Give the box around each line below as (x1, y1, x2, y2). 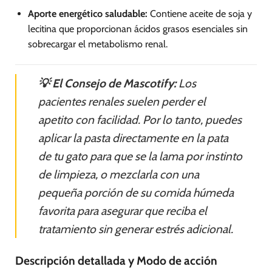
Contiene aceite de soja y (147, 8, 252, 20)
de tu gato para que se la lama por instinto (38, 149, 242, 164)
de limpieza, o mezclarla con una (38, 167, 199, 182)
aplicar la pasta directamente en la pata (38, 131, 228, 146)
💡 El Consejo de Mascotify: (38, 76, 176, 91)
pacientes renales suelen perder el (38, 94, 206, 109)
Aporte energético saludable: (27, 8, 148, 20)
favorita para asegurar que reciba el (38, 203, 207, 219)
